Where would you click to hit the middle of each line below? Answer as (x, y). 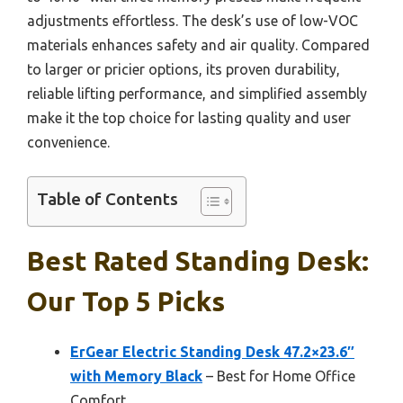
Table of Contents (107, 199)
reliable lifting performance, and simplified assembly (197, 93)
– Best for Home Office (279, 376)
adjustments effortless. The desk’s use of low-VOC (193, 20)
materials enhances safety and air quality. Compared (198, 45)
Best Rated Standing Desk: (198, 260)
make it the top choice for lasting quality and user (189, 117)
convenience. (68, 142)
